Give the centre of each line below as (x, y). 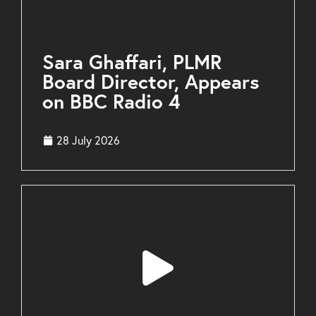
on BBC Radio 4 (111, 102)
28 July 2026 (88, 141)
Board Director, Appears (151, 82)
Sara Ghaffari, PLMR (132, 62)
